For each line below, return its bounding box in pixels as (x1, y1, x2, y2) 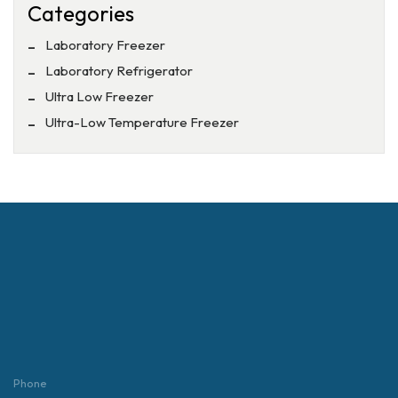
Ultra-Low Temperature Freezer (45, 114, 239, 131)
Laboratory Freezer (45, 36, 165, 54)
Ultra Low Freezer (45, 88, 154, 106)
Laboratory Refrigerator (45, 62, 193, 80)
